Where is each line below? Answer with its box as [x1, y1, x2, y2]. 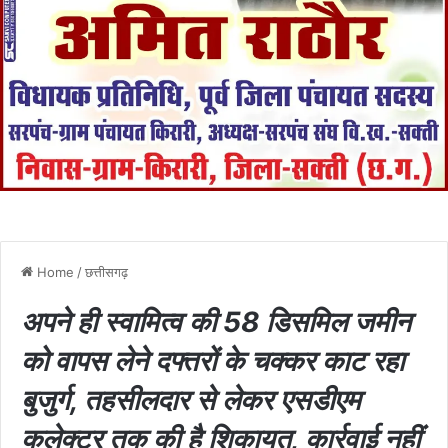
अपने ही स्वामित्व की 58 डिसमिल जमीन [21, 304, 411, 339]
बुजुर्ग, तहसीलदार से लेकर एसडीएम [21, 382, 361, 417]
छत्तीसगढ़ [85, 263, 128, 280]
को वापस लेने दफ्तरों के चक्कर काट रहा [21, 343, 404, 378]
